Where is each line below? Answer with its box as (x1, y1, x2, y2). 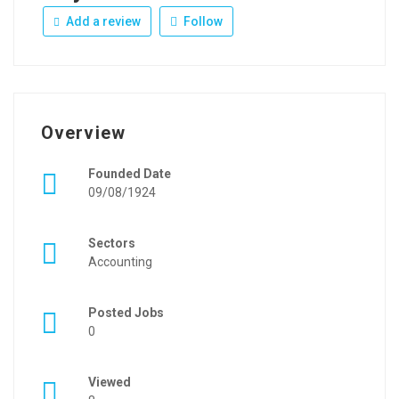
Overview (41, 122, 126, 144)
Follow (181, 14, 223, 29)
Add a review (63, 14, 141, 29)
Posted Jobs (88, 305, 164, 321)
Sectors (88, 236, 135, 251)
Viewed (88, 375, 131, 390)
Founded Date (88, 167, 171, 182)
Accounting (88, 255, 152, 270)
